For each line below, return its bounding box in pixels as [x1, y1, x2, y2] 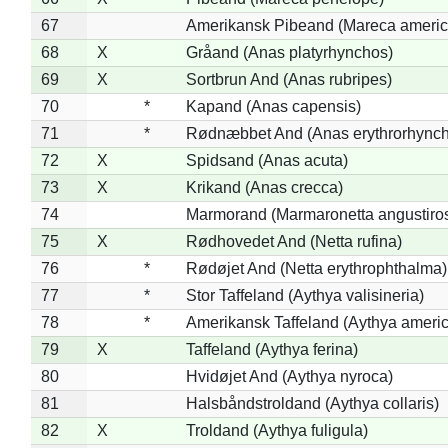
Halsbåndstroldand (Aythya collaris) [185, 394, 439, 412]
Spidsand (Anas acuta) [185, 151, 348, 169]
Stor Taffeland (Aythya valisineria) [185, 286, 424, 304]
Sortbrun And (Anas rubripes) [185, 70, 392, 88]
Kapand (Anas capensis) [185, 97, 361, 115]
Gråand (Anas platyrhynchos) [185, 43, 393, 61]
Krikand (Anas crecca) [185, 178, 343, 196]
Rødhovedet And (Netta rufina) [185, 232, 402, 250]
